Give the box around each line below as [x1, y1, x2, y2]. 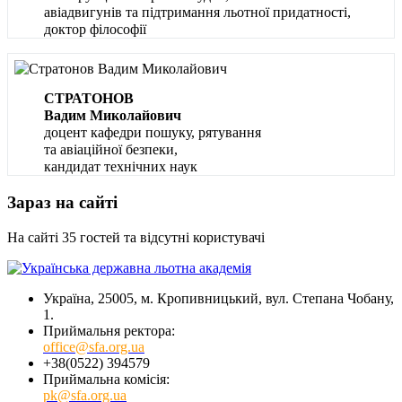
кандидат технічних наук [44, 159, 197, 175]
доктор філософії [44, 22, 146, 38]
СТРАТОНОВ [44, 91, 134, 107]
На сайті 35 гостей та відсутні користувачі [7, 229, 265, 245]
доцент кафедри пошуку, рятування [44, 125, 261, 141]
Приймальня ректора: [43, 322, 175, 338]
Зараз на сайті [7, 192, 118, 212]
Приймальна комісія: [43, 371, 170, 387]
